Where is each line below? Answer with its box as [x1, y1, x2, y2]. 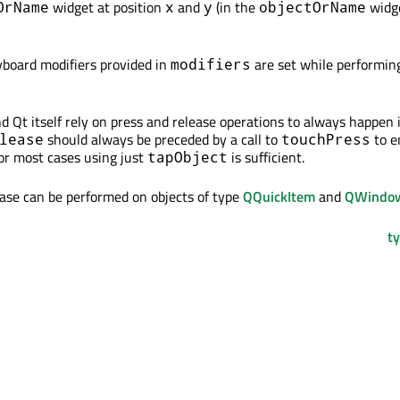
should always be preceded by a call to [44, 129, 281, 150]
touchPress [281, 129, 371, 148]
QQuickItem [243, 186, 315, 207]
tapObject [147, 147, 228, 166]
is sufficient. [228, 146, 304, 168]
